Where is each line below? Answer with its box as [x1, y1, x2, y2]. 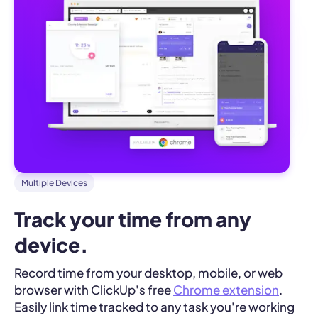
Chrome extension [173, 281, 279, 297]
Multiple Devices [21, 177, 87, 188]
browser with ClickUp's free [14, 281, 173, 297]
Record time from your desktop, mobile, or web [14, 264, 283, 280]
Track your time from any [14, 206, 251, 231]
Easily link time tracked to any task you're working [14, 298, 295, 314]
